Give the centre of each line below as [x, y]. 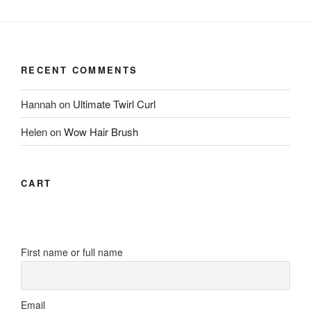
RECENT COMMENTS [79, 69]
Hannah [39, 103]
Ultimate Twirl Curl [114, 103]
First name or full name [72, 252]
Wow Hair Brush [101, 131]
